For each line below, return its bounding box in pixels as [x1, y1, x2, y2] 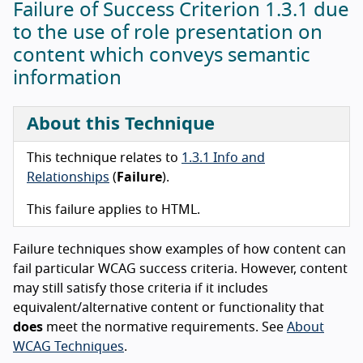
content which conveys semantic [13, 45, 310, 66]
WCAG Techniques [13, 340, 124, 353]
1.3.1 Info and [181, 151, 265, 164]
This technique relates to [27, 151, 181, 164]
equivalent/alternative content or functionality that [13, 301, 324, 314]
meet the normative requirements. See [43, 320, 287, 334]
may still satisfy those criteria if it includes [13, 281, 268, 295]
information [13, 68, 122, 88]
